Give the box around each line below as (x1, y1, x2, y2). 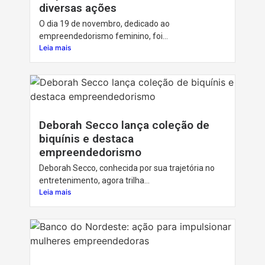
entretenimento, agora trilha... (39, 175, 150, 185)
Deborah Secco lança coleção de (39, 118, 209, 132)
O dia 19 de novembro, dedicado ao (39, 18, 170, 28)
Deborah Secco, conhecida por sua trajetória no (39, 163, 215, 173)
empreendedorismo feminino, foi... (39, 31, 168, 41)
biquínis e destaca (39, 131, 134, 146)
